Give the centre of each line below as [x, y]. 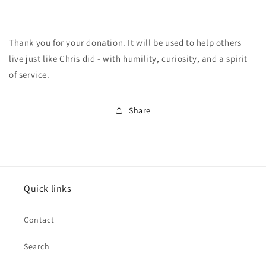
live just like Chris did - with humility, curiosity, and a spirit [129, 58]
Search [37, 246]
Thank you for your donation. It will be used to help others [125, 42]
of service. [29, 75]
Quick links [48, 189]
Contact [39, 220]
